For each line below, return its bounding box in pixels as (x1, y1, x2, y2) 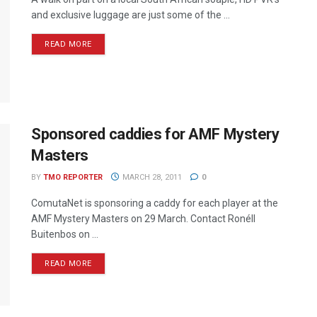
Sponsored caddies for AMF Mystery (31, 125, 279, 143)
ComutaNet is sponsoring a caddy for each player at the (31, 197, 278, 209)
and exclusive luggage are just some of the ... (31, 9, 230, 21)
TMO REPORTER (43, 172, 103, 182)
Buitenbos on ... (31, 228, 98, 240)
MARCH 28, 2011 (120, 172, 182, 182)
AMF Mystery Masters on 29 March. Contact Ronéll (31, 212, 255, 224)
